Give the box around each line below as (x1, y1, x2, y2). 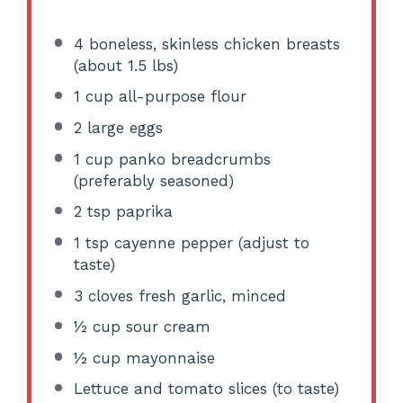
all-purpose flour (112, 87, 246, 106)
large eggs (81, 119, 163, 138)
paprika (110, 202, 173, 221)
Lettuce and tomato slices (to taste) (73, 380, 339, 399)
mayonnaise (120, 348, 215, 367)
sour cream (120, 318, 210, 336)
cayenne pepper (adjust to (108, 233, 309, 252)
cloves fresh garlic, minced (82, 286, 286, 305)
